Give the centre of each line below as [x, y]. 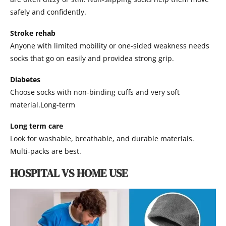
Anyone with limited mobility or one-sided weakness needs [110, 46]
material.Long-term [43, 105]
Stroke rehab [33, 33]
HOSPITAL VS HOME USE [69, 173]
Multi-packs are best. [46, 151]
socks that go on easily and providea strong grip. [92, 59]
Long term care [37, 126]
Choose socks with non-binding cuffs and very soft [95, 92]
